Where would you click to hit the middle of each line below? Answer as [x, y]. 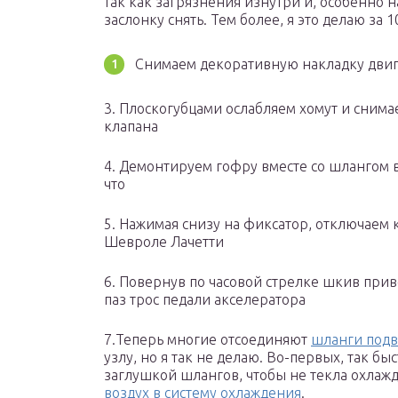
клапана [131, 127]
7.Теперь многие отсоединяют [207, 340]
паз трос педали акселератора [205, 300]
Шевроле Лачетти [164, 242]
